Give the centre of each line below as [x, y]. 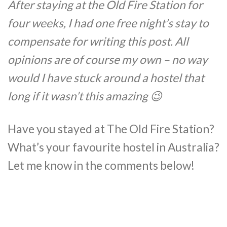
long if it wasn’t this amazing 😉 [85, 96]
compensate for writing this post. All [98, 41]
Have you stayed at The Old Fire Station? [111, 129]
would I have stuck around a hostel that [106, 78]
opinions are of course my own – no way [108, 59]
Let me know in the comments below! [101, 166]
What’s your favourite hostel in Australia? [113, 147]
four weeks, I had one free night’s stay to [108, 23]
